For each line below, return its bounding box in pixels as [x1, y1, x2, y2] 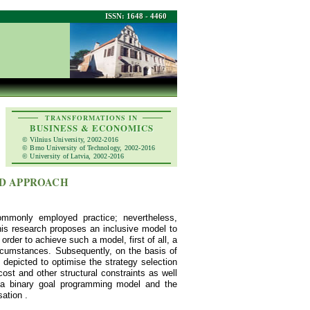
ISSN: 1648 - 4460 [105, 12, 167, 20]
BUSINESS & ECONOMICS [29, 121, 154, 134]
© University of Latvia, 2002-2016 [22, 152, 125, 160]
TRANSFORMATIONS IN [45, 113, 138, 122]
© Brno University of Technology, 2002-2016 [22, 144, 156, 152]
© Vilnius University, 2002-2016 [22, 136, 119, 143]
